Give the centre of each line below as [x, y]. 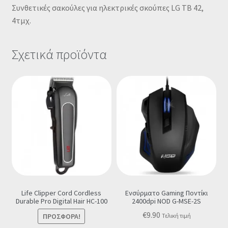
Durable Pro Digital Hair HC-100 [61, 201]
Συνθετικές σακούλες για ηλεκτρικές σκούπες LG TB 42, [107, 8]
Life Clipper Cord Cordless [62, 193]
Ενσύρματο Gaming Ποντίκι [167, 193]
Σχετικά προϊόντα [59, 54]
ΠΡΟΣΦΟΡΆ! [61, 217]
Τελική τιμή [176, 216]
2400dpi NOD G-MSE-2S [167, 201]
